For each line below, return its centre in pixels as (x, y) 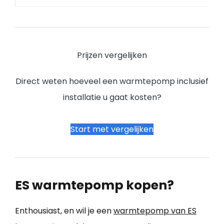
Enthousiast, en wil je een (64, 210)
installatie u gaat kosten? (112, 97)
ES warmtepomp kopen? (94, 185)
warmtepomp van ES (155, 210)
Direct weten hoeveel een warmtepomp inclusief (112, 81)
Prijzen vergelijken (112, 55)
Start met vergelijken (112, 129)
